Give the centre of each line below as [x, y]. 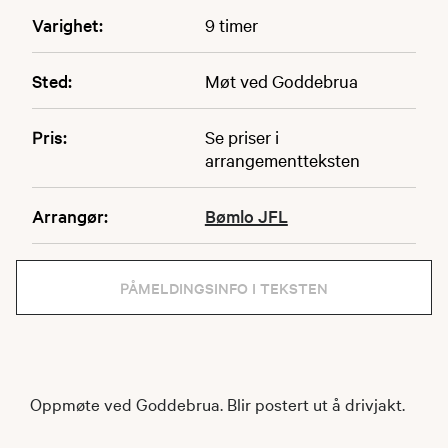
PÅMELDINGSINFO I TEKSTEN [224, 287]
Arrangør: [70, 215]
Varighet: [67, 24]
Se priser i [241, 136]
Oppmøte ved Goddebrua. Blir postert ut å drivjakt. [217, 403]
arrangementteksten [282, 159]
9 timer [231, 24]
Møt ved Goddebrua [281, 80]
